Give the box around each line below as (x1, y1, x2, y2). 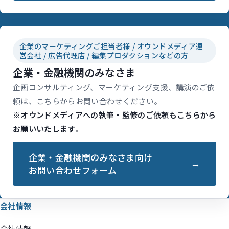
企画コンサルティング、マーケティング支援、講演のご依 (13, 82, 215, 93)
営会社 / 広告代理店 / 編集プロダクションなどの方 (19, 50, 189, 61)
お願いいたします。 (13, 123, 83, 134)
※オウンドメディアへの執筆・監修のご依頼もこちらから (13, 109, 216, 121)
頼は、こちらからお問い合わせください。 (13, 96, 162, 107)
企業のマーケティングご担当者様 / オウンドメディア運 (19, 41, 203, 52)
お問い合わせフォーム (28, 164, 117, 177)
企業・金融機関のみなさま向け (28, 151, 153, 164)
